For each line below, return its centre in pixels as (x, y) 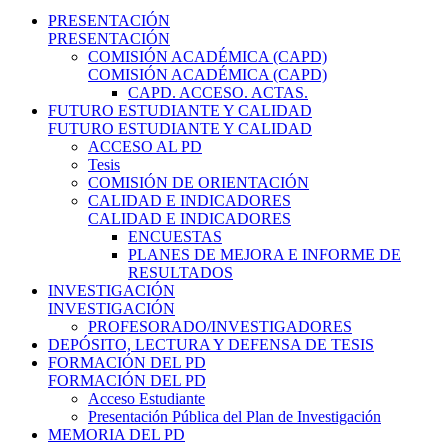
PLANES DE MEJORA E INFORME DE (264, 254)
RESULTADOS (180, 272)
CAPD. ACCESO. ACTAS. (218, 92)
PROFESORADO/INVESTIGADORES (220, 326)
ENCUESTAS (175, 236)
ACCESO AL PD (145, 146)
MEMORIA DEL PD (116, 434)
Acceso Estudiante (146, 398)
